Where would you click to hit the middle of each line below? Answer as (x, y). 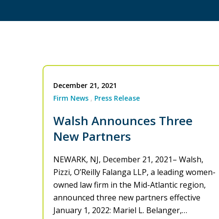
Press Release (117, 98)
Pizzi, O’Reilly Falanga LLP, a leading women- (134, 172)
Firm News (71, 98)
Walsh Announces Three (123, 121)
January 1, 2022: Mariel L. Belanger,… (120, 210)
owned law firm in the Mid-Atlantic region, (130, 185)
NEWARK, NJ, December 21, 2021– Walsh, (128, 160)
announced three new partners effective (127, 198)
